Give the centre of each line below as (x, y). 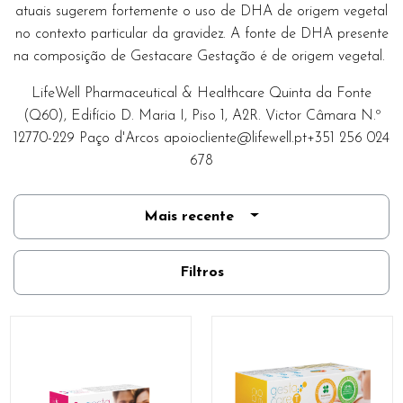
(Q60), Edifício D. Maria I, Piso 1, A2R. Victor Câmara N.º (201, 116)
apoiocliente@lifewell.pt (235, 139)
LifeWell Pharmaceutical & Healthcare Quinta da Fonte (201, 94)
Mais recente (189, 217)
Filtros (201, 273)
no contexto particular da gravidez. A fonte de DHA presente (201, 35)
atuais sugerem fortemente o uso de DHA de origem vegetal (201, 12)
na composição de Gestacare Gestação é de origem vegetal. (201, 57)
